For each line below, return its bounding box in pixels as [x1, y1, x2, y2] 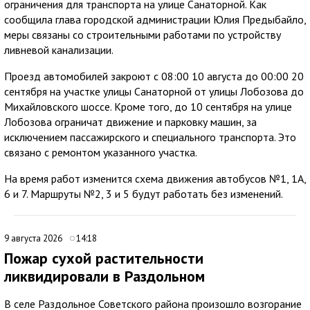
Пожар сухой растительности [4, 248, 203, 268]
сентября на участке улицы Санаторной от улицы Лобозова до [4, 84, 304, 98]
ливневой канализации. [4, 42, 113, 57]
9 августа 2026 [4, 232, 64, 244]
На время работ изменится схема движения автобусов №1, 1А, [4, 171, 306, 185]
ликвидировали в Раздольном [4, 266, 205, 286]
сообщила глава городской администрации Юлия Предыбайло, [4, 12, 306, 26]
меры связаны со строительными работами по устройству [4, 27, 281, 42]
